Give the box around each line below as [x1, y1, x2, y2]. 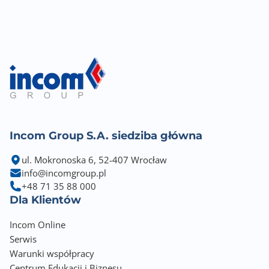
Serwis [10, 233, 37, 245]
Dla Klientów [10, 193, 81, 207]
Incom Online [10, 219, 65, 231]
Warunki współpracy [10, 247, 94, 259]
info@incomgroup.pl [22, 167, 106, 179]
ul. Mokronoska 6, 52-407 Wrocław [22, 154, 167, 166]
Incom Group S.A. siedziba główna [10, 129, 202, 142]
